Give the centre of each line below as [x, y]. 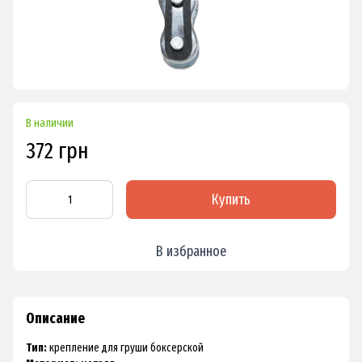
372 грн [57, 151]
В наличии [50, 124]
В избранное [191, 252]
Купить [231, 200]
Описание [55, 319]
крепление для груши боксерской [125, 348]
